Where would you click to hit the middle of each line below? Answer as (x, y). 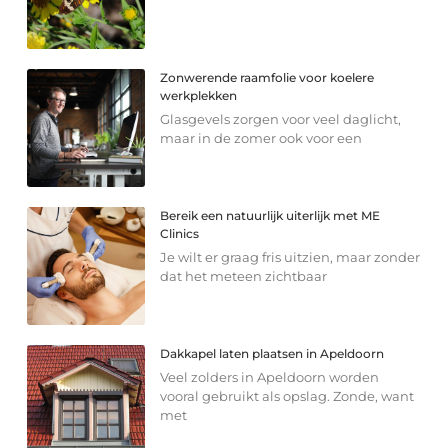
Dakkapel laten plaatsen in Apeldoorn (272, 354)
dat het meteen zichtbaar (244, 276)
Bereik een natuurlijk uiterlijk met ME (270, 216)
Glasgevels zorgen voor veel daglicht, (281, 119)
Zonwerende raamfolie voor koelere (267, 78)
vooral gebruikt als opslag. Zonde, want (287, 396)
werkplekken (199, 96)
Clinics (180, 234)
